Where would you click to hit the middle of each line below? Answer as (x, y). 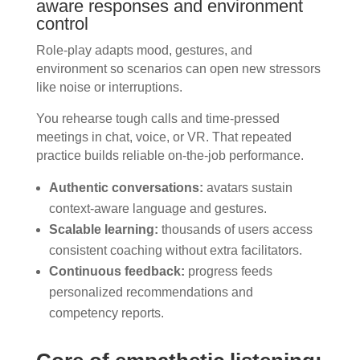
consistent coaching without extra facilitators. (175, 251)
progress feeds (228, 272)
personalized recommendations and (151, 292)
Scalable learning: (103, 230)
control (62, 24)
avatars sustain (247, 188)
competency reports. (106, 313)
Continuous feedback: (117, 272)
